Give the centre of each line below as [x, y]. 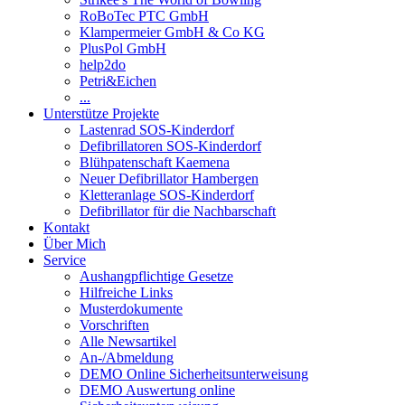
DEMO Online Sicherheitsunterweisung [194, 374]
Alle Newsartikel [128, 341]
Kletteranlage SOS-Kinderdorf [167, 195]
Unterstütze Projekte [101, 113]
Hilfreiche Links [126, 292]
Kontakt [66, 227]
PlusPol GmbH [123, 48]
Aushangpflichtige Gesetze [156, 276]
